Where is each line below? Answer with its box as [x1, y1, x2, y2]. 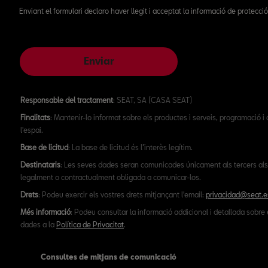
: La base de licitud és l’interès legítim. [68, 143, 193, 151]
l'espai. [20, 126, 43, 134]
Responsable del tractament [20, 96, 113, 104]
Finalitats [20, 113, 50, 121]
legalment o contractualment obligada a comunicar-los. [20, 173, 201, 181]
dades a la [20, 220, 56, 229]
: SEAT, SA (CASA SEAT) [113, 96, 192, 104]
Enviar [83, 55, 114, 66]
